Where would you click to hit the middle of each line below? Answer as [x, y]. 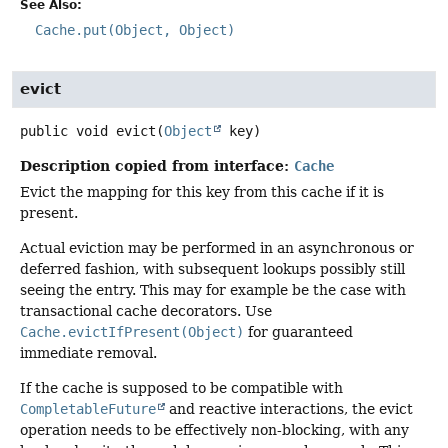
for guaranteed [298, 332]
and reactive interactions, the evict [289, 409]
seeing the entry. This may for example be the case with [213, 290]
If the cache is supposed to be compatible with [181, 388]
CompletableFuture [88, 409]
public [44, 130]
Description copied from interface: [157, 165]
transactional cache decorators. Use [146, 311]
